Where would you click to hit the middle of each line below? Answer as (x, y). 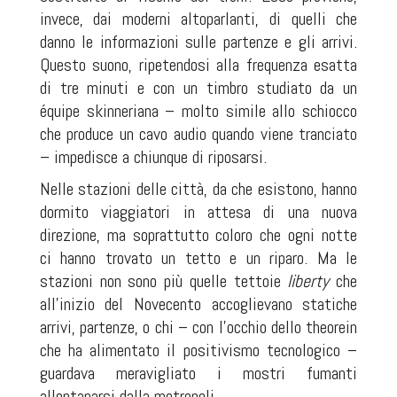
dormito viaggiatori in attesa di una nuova (198, 212)
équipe (59, 111)
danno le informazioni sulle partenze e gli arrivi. (198, 42)
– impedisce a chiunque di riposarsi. (153, 157)
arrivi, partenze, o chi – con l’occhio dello (173, 327)
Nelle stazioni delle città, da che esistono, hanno (198, 189)
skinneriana (122, 111)
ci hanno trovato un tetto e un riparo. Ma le (198, 258)
